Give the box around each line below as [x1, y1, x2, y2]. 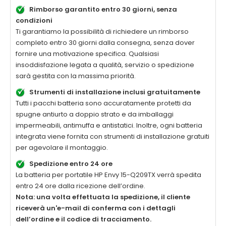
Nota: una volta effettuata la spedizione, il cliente [16, 192, 190, 202]
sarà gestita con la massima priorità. [16, 71, 136, 81]
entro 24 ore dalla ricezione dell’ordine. [16, 181, 145, 191]
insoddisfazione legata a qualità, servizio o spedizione [16, 60, 194, 70]
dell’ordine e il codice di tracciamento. [16, 214, 151, 224]
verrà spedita [155, 170, 201, 180]
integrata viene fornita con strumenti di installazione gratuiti [16, 132, 209, 142]
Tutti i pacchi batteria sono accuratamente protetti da [16, 98, 191, 108]
